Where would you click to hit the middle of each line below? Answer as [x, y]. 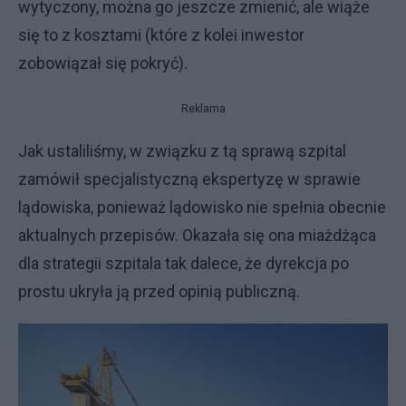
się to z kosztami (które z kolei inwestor [161, 35]
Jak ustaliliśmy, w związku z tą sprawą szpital [182, 151]
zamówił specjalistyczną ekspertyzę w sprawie [189, 179]
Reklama [203, 109]
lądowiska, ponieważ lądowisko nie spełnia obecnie [202, 207]
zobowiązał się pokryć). [103, 63]
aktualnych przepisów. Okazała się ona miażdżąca [197, 235]
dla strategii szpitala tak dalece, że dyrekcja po [184, 263]
